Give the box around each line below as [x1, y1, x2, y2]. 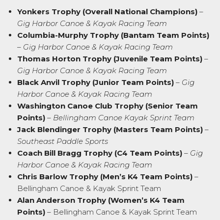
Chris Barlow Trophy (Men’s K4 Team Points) [17, 171, 192, 181]
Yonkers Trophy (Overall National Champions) [17, 6, 197, 16]
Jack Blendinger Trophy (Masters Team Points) [17, 124, 203, 134]
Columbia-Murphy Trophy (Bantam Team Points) [17, 30, 209, 40]
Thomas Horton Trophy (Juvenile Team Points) [17, 54, 202, 63]
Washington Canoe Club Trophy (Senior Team [17, 101, 198, 110]
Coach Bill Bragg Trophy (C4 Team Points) [17, 148, 182, 158]
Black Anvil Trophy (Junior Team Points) [17, 77, 174, 87]
